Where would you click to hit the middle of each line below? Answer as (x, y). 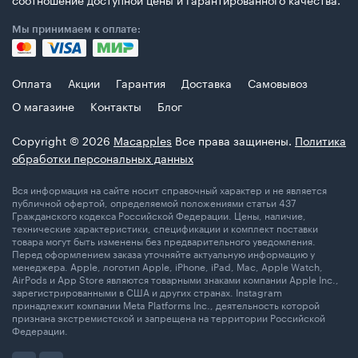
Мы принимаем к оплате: (76, 29)
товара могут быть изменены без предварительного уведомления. (164, 240)
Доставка (207, 82)
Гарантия (141, 82)
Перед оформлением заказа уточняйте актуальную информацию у (163, 253)
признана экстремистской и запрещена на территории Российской (169, 316)
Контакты (116, 105)
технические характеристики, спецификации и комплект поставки (165, 227)
